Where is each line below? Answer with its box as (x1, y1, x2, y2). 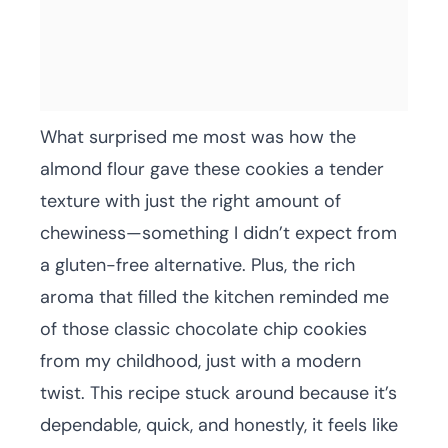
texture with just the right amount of (40, 189, 341, 213)
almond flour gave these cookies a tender (40, 157, 384, 181)
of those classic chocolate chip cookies (40, 317, 367, 341)
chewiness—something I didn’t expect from (40, 221, 397, 245)
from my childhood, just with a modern (40, 349, 361, 373)
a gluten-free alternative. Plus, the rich (40, 253, 355, 277)
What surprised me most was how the (40, 125, 356, 149)
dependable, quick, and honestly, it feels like (40, 413, 398, 437)
